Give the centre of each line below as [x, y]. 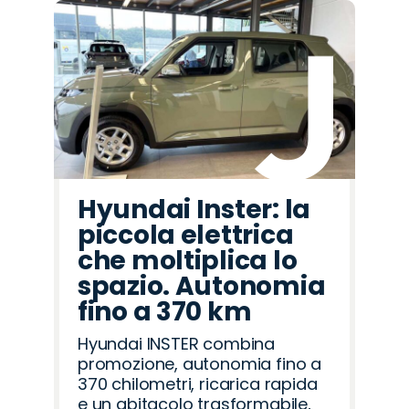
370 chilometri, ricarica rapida [198, 384]
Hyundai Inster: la [194, 210]
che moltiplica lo [188, 261]
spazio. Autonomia [202, 287]
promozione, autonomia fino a [199, 364]
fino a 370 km [165, 312]
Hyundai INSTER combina [177, 344]
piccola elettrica [186, 236]
